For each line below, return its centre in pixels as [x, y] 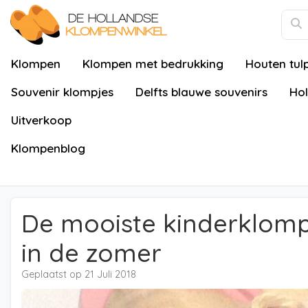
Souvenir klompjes [62, 92]
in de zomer [91, 253]
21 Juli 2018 [110, 274]
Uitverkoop [41, 120]
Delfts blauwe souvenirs [201, 92]
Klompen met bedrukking [153, 64]
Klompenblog [48, 148]
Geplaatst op [53, 274]
